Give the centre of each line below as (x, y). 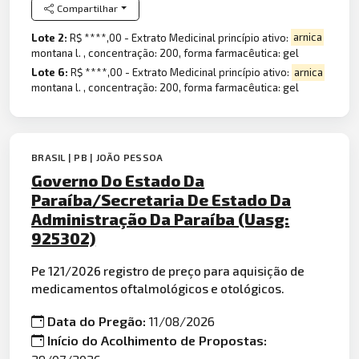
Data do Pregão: (99, 321)
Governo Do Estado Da (118, 180)
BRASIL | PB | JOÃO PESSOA (97, 157)
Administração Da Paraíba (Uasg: (161, 218)
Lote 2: (51, 37)
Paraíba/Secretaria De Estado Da (161, 199)
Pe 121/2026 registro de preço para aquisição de (168, 270)
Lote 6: (51, 73)
